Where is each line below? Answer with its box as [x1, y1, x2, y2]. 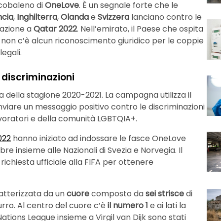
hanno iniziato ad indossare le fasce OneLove [11, 132, 186, 144]
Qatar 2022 [34, 23, 77, 35]
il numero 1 [108, 199, 148, 211]
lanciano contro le [131, 11, 202, 23]
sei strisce [146, 187, 184, 199]
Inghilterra [17, 11, 57, 23]
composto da [91, 187, 146, 199]
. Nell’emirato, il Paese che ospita [77, 23, 203, 35]
